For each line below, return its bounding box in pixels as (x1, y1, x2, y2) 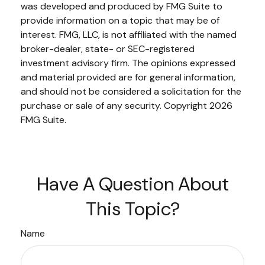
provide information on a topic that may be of (21, 14, 219, 27)
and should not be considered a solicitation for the (21, 85, 241, 98)
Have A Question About (36, 171, 229, 196)
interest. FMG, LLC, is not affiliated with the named (21, 28, 237, 41)
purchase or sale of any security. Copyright (21, 99, 209, 112)
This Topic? (85, 196, 180, 221)
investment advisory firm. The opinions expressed (21, 56, 235, 69)
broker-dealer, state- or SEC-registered (21, 42, 195, 55)
